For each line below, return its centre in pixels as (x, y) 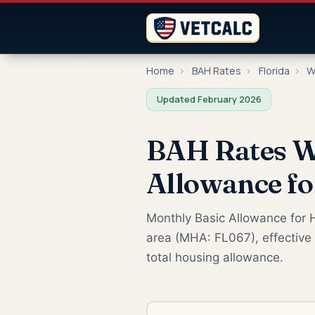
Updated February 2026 (209, 99)
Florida (274, 71)
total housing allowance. (215, 257)
